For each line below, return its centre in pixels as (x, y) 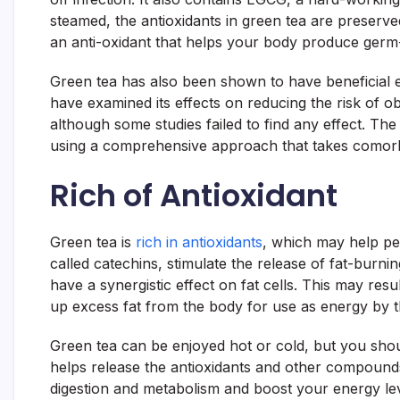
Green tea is (93, 242)
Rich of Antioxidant (194, 196)
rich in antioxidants (199, 242)
